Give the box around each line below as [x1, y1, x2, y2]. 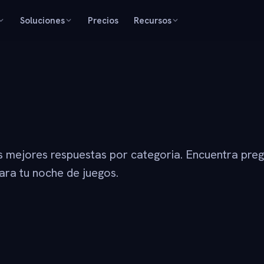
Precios [88, 14, 119, 27]
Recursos [134, 14, 172, 27]
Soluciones [20, 14, 65, 27]
